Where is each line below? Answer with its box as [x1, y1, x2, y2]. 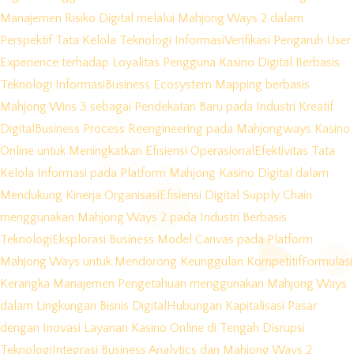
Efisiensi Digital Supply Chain [160, 188, 312, 203]
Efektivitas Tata [254, 144, 335, 159]
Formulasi [302, 254, 352, 269]
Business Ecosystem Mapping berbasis [105, 77, 310, 92]
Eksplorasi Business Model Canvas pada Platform [52, 232, 313, 247]
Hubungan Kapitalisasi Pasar [167, 299, 317, 314]
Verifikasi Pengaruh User [224, 33, 351, 48]
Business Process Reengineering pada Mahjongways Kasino [35, 122, 350, 137]
